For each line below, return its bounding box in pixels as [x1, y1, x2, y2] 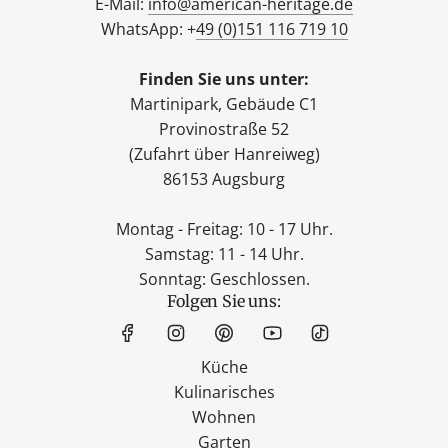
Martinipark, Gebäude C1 [130, 92, 318, 115]
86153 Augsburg [163, 167, 285, 190]
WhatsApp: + [100, 17, 196, 40]
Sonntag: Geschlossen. [138, 267, 310, 290]
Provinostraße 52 [159, 117, 289, 140]
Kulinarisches [173, 380, 275, 403]
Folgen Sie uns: [167, 290, 281, 311]
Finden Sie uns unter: [139, 67, 309, 90]
